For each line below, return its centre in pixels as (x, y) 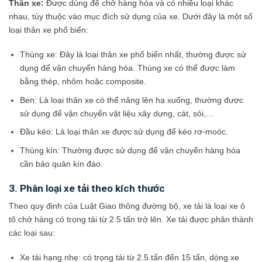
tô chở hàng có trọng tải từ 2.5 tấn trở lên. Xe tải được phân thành (131, 220)
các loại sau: (32, 233)
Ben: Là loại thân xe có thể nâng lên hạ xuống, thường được (131, 100)
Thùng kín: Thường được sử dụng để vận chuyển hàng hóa (130, 150)
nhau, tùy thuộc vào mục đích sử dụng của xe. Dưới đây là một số (131, 17)
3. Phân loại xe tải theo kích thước (87, 188)
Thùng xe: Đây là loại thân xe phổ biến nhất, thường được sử (133, 55)
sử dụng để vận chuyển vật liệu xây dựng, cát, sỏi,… (117, 113)
